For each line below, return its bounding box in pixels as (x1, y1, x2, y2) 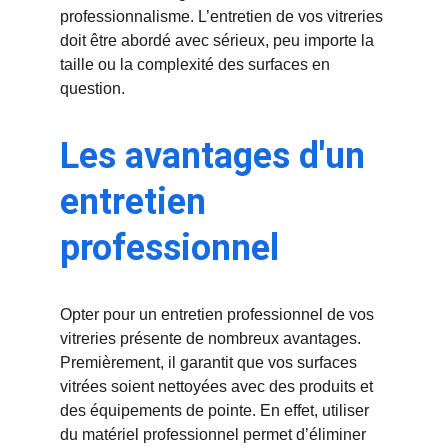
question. (60, 80, 125, 97)
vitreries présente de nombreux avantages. (60, 330, 365, 347)
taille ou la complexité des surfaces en (60, 56, 334, 73)
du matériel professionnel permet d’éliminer (60, 426, 370, 443)
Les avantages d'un (60, 135, 374, 177)
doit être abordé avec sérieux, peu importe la (60, 32, 378, 49)
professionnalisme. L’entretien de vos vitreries (60, 8, 387, 25)
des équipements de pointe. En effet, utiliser (60, 402, 373, 419)
